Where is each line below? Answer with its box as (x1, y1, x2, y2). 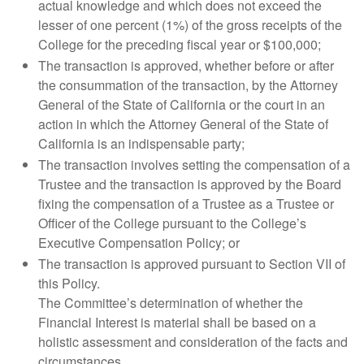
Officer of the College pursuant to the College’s (38, 214, 306, 232)
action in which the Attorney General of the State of (38, 115, 328, 133)
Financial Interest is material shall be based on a (38, 313, 316, 331)
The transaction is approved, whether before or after (38, 56, 334, 75)
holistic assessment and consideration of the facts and (38, 332, 348, 351)
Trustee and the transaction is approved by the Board (38, 175, 341, 193)
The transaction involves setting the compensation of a (38, 155, 350, 174)
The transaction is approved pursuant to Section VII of (38, 254, 345, 273)
